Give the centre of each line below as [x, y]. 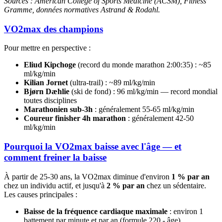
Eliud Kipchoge [50, 65]
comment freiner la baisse [55, 158]
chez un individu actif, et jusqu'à [55, 185]
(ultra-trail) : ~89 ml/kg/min [111, 83]
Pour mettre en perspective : [47, 48]
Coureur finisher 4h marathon [75, 118]
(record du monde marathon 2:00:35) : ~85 [143, 65]
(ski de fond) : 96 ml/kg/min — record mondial [143, 92]
